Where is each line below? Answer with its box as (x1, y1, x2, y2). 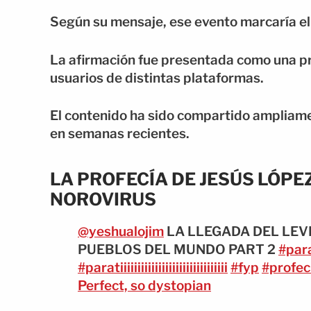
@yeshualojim (78, 223, 164, 239)
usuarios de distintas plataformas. (50, 69, 264, 86)
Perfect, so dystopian (78, 277, 211, 294)
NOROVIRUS (50, 188, 156, 210)
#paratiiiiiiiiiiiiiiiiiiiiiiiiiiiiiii (78, 259, 228, 276)
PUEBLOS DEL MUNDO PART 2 (78, 241, 278, 258)
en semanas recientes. (50, 126, 190, 142)
